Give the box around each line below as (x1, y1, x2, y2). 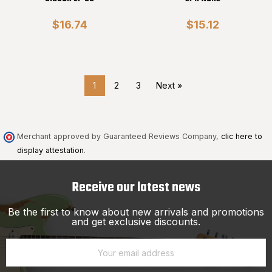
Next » (155, 80, 182, 90)
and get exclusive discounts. (72, 216, 200, 228)
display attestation (17, 145, 84, 155)
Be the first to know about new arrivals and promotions (8, 206, 264, 219)
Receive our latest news (72, 177, 200, 199)
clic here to (221, 131, 262, 141)
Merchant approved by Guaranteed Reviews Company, (17, 131, 221, 141)
